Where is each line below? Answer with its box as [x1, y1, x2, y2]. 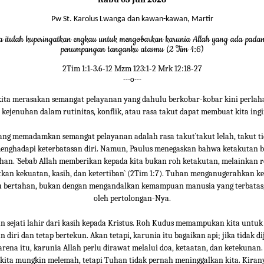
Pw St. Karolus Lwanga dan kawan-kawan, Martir [51, 15, 213, 24]
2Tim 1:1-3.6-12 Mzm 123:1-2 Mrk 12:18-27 [62, 64, 202, 74]
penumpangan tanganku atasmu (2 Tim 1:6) [60, 44, 204, 56]
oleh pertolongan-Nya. [93, 193, 171, 204]
